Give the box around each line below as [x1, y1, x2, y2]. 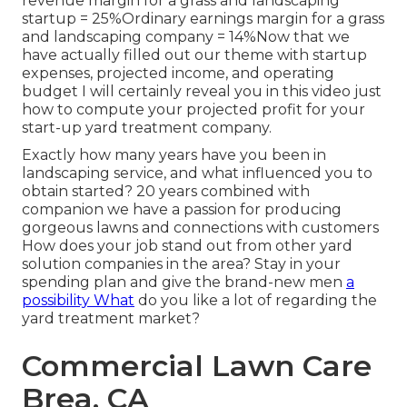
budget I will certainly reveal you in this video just [22, 83, 382, 101]
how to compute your [22, 101, 186, 119]
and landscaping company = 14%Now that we [22, 28, 350, 46]
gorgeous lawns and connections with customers [22, 219, 379, 237]
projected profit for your [186, 101, 365, 119]
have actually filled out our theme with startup [22, 46, 367, 65]
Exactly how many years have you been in [22, 146, 326, 164]
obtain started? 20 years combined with [22, 183, 310, 201]
